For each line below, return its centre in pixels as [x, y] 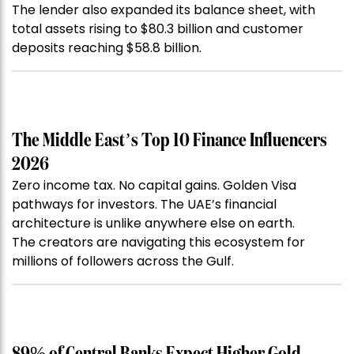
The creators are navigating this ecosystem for [158, 243]
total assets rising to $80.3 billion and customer [158, 29]
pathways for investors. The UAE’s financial [144, 205]
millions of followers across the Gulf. [123, 262]
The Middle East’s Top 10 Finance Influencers [169, 141]
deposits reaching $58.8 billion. [107, 48]
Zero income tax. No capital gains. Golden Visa [154, 186]
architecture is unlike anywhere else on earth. [153, 224]
